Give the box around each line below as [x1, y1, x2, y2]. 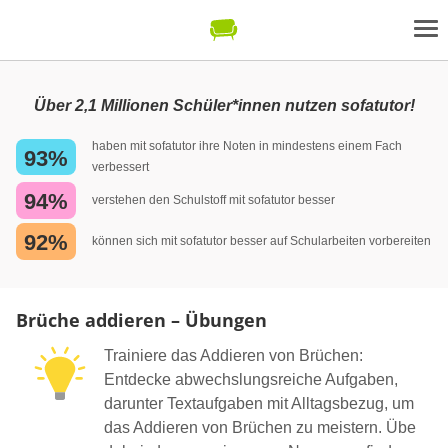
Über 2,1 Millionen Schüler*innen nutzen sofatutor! [33, 97, 415, 114]
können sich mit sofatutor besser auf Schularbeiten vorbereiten [92, 233, 431, 248]
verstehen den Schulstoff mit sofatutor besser [92, 192, 335, 207]
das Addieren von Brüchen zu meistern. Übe [104, 418, 416, 436]
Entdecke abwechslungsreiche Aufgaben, [104, 370, 398, 388]
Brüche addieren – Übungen [16, 307, 267, 332]
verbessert [92, 160, 149, 174]
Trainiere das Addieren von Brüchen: [104, 346, 363, 364]
